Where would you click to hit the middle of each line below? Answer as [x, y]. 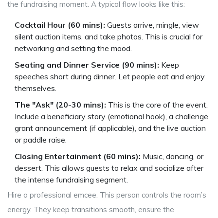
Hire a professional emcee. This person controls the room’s [107, 195]
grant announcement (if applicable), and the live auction [110, 128]
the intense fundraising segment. [71, 180]
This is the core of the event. [157, 105]
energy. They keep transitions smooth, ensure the [91, 210]
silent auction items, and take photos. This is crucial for [109, 37]
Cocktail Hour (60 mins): [60, 25]
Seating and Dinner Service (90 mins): [87, 65]
